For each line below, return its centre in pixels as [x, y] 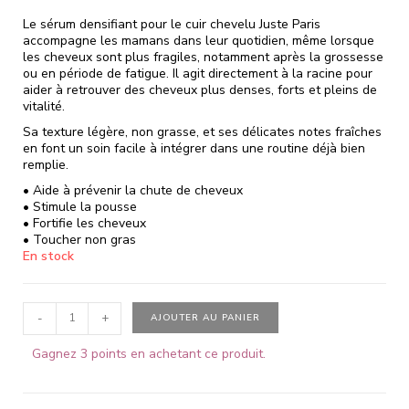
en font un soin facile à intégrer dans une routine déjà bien [194, 148]
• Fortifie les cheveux [84, 223]
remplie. [46, 164]
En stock [48, 256]
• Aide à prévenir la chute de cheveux [133, 190]
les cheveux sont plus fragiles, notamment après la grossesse [203, 57]
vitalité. [44, 106]
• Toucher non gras [79, 239]
